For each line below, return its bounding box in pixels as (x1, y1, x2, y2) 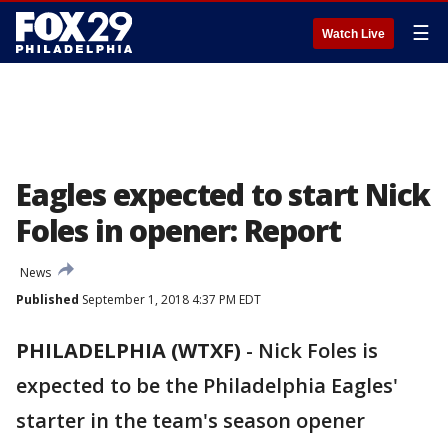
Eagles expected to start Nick (16, 174, 431, 215)
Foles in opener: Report (16, 210, 341, 251)
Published (16, 291, 79, 308)
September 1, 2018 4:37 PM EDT (79, 291, 261, 308)
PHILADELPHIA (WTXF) (16, 337, 241, 364)
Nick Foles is (258, 337, 378, 364)
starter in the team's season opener (16, 407, 365, 434)
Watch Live (322, 27, 385, 41)
